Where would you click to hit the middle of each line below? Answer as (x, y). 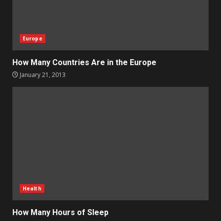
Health (32, 189)
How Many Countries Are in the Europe (84, 63)
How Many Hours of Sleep (60, 213)
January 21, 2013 (42, 75)
